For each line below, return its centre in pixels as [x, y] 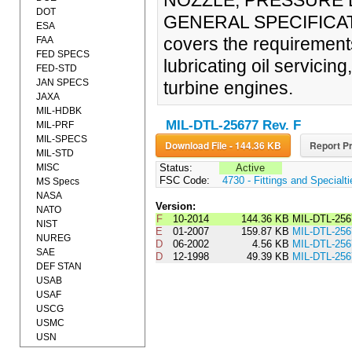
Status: [174, 168]
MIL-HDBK [59, 111]
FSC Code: [183, 181]
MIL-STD [55, 153]
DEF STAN [59, 266]
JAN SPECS [62, 82]
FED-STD [57, 68]
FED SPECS [63, 54]
